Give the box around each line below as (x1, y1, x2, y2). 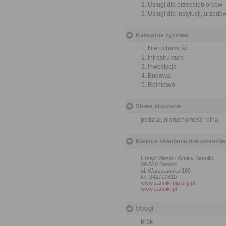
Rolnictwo (148, 81, 175, 88)
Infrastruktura (148, 54, 184, 61)
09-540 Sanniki (141, 161, 177, 167)
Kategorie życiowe (136, 32, 189, 39)
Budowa (148, 72, 171, 79)
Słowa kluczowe (136, 103, 181, 110)
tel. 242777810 (141, 174, 177, 180)
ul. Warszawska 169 (141, 167, 191, 174)
